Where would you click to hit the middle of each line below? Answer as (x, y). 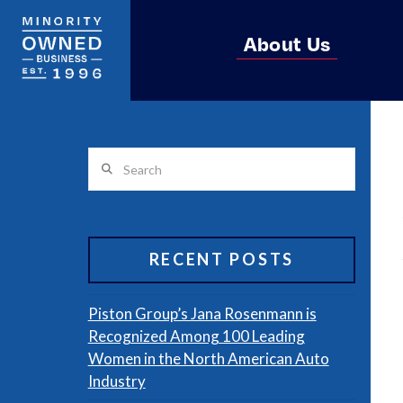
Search (110, 160)
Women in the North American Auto (208, 359)
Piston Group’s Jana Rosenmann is (202, 314)
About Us (287, 43)
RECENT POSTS (221, 259)
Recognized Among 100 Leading (196, 336)
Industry (116, 381)
